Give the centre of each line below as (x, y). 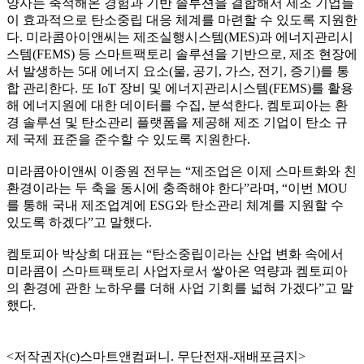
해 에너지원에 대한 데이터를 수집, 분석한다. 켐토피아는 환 (177, 105)
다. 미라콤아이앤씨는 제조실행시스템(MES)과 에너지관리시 (180, 37)
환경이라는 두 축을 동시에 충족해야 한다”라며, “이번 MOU (177, 188)
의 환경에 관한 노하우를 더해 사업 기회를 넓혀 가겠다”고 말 (180, 288)
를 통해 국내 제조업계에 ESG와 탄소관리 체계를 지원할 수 (175, 205)
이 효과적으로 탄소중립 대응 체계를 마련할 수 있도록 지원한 (182, 19)
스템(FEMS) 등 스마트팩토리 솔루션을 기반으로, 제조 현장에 (182, 54)
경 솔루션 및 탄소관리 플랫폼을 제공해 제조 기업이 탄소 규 (177, 122)
